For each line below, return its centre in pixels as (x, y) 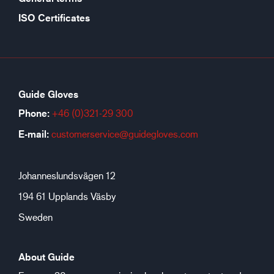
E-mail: (34, 134)
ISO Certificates (54, 18)
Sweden (35, 217)
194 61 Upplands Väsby (67, 196)
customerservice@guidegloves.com (125, 134)
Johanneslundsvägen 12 (67, 176)
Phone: (34, 113)
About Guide (46, 257)
